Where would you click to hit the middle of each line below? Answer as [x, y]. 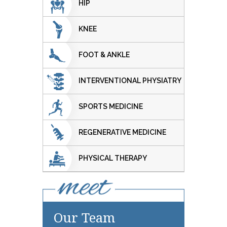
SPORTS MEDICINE [111, 106]
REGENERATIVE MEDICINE [122, 132]
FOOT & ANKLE [104, 54]
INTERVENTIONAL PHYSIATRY [130, 80]
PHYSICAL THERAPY [113, 158]
